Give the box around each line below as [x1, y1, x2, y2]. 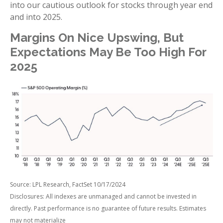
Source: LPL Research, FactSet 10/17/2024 [10, 180, 125, 189]
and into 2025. [10, 11, 62, 23]
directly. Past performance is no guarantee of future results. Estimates [10, 204, 206, 213]
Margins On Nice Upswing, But [10, 30, 184, 45]
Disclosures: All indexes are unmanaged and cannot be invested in [10, 192, 197, 201]
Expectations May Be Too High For [10, 45, 206, 60]
